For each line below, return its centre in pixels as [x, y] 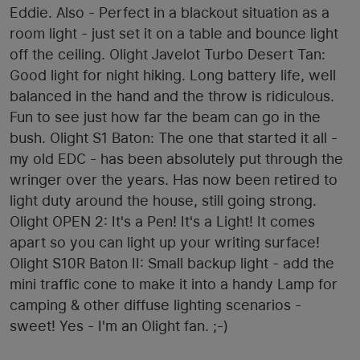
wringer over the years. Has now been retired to [174, 180]
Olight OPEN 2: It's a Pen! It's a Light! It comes [162, 222]
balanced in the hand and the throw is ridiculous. [172, 96]
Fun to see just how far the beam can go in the [165, 117]
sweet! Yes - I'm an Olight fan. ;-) [119, 326]
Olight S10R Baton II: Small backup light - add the [172, 264]
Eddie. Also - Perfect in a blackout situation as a [170, 13]
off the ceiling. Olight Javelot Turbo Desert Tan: [168, 55]
